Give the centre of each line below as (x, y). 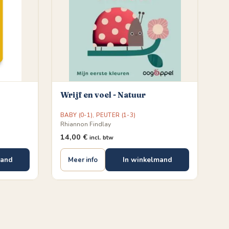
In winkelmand (147, 160)
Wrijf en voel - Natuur (103, 95)
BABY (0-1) (77, 115)
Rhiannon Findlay (86, 124)
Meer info (83, 160)
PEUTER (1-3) (116, 115)
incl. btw (101, 138)
